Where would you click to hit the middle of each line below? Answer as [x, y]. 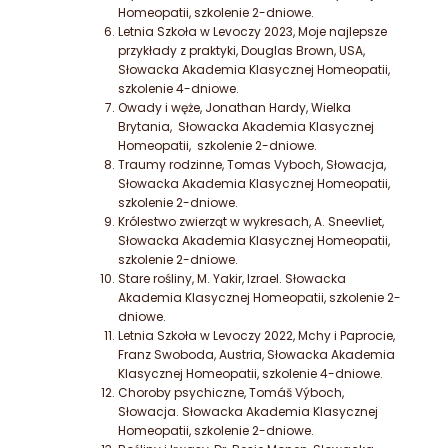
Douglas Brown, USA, [303, 51]
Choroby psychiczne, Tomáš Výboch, [231, 393]
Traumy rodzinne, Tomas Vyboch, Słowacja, [252, 165]
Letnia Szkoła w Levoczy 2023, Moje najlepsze [252, 32]
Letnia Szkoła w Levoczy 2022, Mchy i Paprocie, [256, 336]
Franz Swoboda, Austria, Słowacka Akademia [256, 355]
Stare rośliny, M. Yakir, [182, 279]
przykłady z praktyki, [179, 51]
